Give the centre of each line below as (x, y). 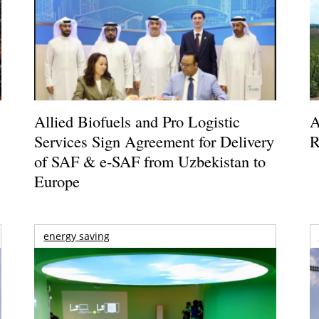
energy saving (77, 236)
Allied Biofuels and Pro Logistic (137, 121)
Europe (60, 181)
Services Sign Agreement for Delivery (155, 141)
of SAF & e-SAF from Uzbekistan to (150, 161)
